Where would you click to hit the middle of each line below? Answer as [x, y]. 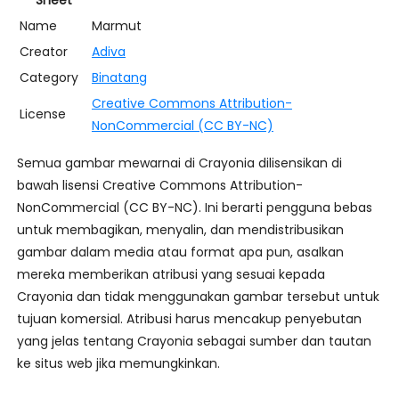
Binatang [119, 78]
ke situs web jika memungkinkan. [118, 364]
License [42, 114]
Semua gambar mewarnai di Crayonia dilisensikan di [179, 163]
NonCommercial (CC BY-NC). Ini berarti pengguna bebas [194, 208]
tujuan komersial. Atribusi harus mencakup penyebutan [189, 319]
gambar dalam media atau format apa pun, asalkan [180, 252]
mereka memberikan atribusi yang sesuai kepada [171, 275]
